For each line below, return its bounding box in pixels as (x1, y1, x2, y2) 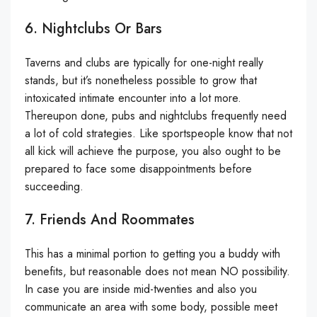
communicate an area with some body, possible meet (25, 298, 277, 315)
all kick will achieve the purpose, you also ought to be (25, 142, 281, 159)
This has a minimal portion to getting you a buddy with (25, 245, 280, 262)
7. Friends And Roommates (25, 209, 195, 230)
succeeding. (25, 178, 83, 195)
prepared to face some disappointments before (25, 160, 252, 177)
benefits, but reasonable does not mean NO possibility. (25, 263, 290, 279)
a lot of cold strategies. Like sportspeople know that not (25, 125, 292, 142)
